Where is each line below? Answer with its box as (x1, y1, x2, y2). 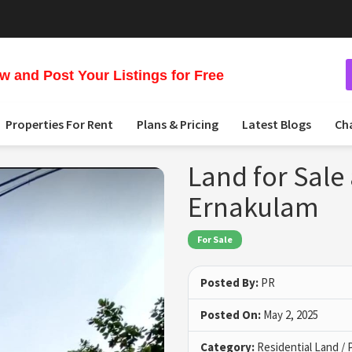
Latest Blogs (242, 116, 311, 132)
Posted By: (200, 275, 258, 291)
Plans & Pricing (137, 116, 218, 132)
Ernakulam (188, 189, 319, 225)
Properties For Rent (5, 116, 113, 132)
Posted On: (200, 307, 261, 323)
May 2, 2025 (261, 307, 318, 323)
